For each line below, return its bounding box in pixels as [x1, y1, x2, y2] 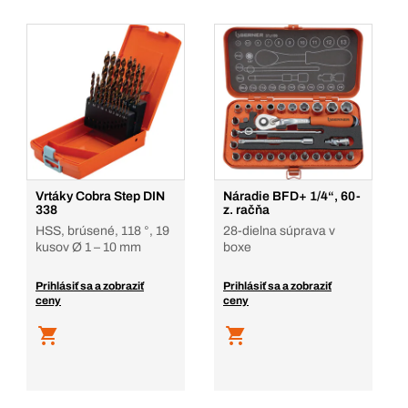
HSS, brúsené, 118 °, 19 [36, 224, 169, 238]
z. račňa [223, 203, 270, 217]
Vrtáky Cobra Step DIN [36, 189, 165, 203]
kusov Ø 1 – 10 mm [36, 240, 141, 254]
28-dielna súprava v [223, 224, 335, 238]
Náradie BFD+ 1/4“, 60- [223, 189, 361, 203]
